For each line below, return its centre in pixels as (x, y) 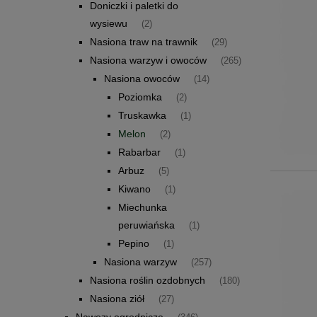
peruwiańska (146, 225)
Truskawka (142, 115)
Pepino (134, 243)
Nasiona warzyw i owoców (148, 60)
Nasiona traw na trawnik (144, 41)
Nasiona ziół (117, 298)
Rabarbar (139, 152)
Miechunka (143, 207)
